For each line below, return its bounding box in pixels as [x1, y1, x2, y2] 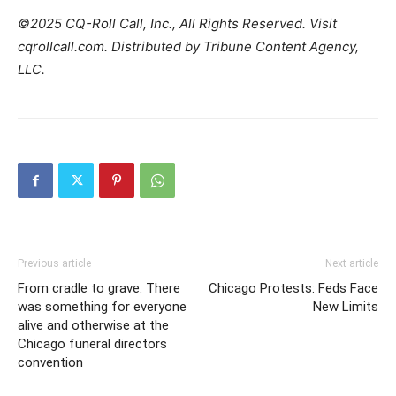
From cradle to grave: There [18, 280, 180, 296]
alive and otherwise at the [18, 317, 169, 333]
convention [18, 354, 83, 370]
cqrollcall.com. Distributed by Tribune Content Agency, [18, 38, 359, 55]
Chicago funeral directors [18, 336, 167, 352]
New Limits [313, 299, 378, 315]
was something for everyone [18, 299, 187, 315]
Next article [325, 257, 378, 270]
